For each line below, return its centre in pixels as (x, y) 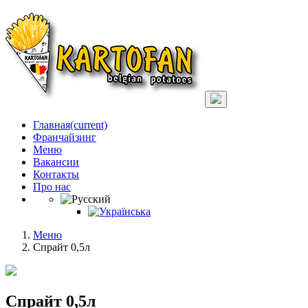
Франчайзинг (65, 137)
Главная (52, 125)
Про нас (52, 187)
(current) (89, 125)
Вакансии (56, 162)
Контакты (56, 174)
